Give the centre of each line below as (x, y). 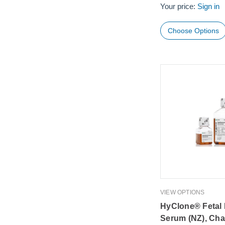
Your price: (179, 7)
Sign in (209, 7)
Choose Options (194, 30)
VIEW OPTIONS (183, 192)
